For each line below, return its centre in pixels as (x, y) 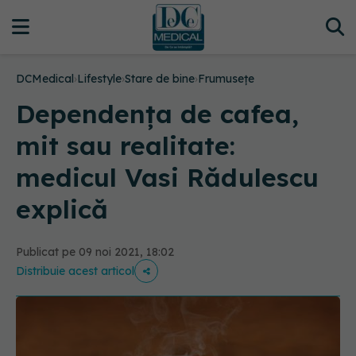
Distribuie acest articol (75, 271)
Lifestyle (99, 79)
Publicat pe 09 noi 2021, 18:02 (95, 252)
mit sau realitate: (126, 145)
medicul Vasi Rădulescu (167, 177)
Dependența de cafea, (157, 114)
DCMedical (45, 79)
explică (62, 209)
